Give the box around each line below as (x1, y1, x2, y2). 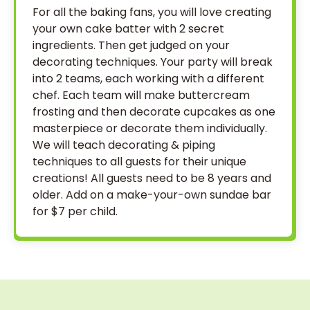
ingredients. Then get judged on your (33, 37, 230, 53)
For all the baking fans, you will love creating (33, 4, 271, 20)
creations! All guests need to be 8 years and (33, 170, 271, 186)
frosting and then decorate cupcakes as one (33, 104, 275, 120)
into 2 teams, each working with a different (33, 71, 264, 86)
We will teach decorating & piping (33, 137, 215, 153)
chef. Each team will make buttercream (33, 87, 250, 103)
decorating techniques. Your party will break (33, 54, 273, 70)
